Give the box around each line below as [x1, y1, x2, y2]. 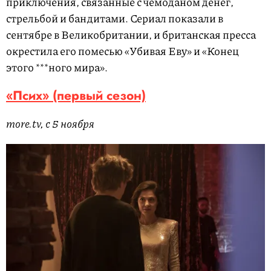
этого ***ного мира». [6, 59, 108, 75]
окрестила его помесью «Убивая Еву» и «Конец [6, 42, 239, 59]
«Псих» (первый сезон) [6, 86, 146, 105]
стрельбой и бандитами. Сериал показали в [6, 10, 223, 26]
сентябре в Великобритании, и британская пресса [6, 26, 256, 42]
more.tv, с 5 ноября [6, 115, 94, 131]
